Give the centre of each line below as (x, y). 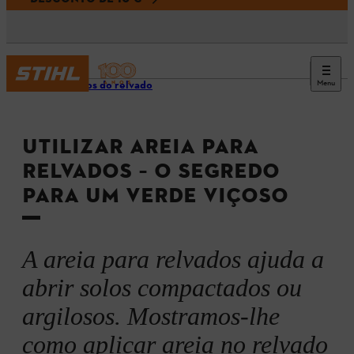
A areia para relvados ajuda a (173, 259)
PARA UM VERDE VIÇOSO (155, 196)
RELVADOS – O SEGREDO (151, 171)
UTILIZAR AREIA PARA (140, 147)
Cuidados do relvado (102, 86)
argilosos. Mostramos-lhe (151, 316)
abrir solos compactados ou (162, 288)
